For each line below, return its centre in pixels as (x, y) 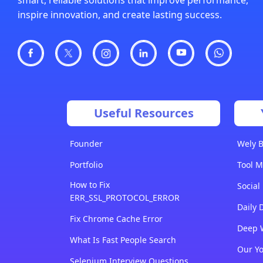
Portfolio (86, 165)
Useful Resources (144, 113)
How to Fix (90, 185)
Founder (86, 144)
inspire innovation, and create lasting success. (120, 14)
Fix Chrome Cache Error (116, 219)
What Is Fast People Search (123, 240)
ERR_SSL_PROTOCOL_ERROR (125, 198)
